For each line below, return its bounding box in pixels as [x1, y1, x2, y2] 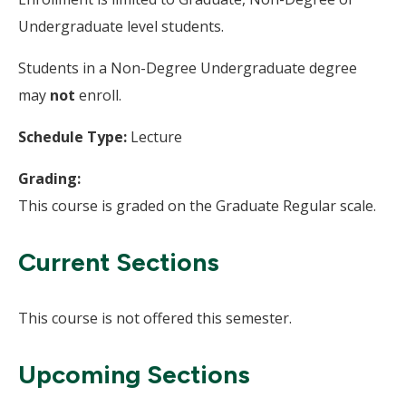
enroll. [75, 85, 121, 105]
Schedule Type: [18, 127, 130, 147]
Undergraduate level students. [18, 16, 224, 36]
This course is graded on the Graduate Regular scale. [18, 196, 376, 216]
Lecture [130, 127, 182, 147]
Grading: [18, 169, 81, 188]
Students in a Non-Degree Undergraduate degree [18, 58, 357, 78]
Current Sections [18, 246, 219, 277]
